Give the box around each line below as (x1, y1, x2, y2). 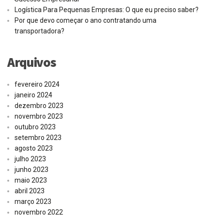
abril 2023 (15, 187, 45, 195)
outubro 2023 (15, 123, 56, 131)
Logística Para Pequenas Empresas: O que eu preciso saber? (15, 6, 199, 14)
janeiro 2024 (15, 91, 52, 99)
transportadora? (15, 27, 64, 35)
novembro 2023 (15, 112, 63, 121)
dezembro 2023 (15, 102, 63, 110)
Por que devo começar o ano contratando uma (15, 16, 156, 25)
